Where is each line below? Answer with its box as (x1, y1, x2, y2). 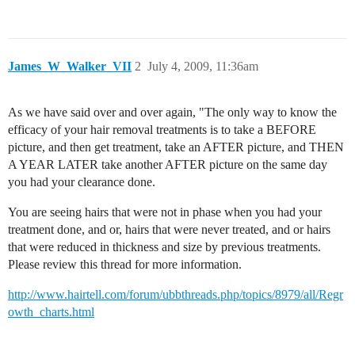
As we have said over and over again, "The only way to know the (8, 105, 337, 119)
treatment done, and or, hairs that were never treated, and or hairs (8, 223, 330, 236)
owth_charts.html (8, 305, 94, 319)
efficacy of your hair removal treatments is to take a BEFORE (8, 123, 316, 136)
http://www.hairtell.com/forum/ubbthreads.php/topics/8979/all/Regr (8, 288, 343, 301)
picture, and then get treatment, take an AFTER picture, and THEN (8, 140, 344, 154)
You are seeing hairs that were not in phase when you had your (8, 205, 322, 219)
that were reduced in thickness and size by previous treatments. (8, 240, 321, 254)
